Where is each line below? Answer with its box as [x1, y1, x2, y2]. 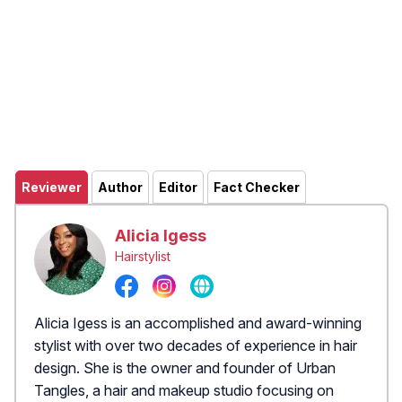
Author [98, 179, 143, 195]
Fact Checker [214, 179, 300, 195]
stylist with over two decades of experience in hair [34, 336, 357, 355]
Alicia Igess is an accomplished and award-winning [34, 314, 362, 333]
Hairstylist [115, 248, 170, 264]
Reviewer [22, 179, 82, 195]
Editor [159, 179, 197, 195]
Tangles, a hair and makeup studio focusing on [34, 381, 334, 400]
